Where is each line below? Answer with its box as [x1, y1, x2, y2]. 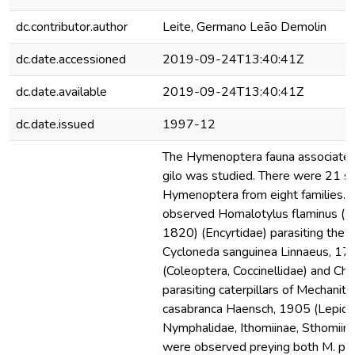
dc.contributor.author [16, 18, 128, 36]
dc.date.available [16, 83, 107, 101]
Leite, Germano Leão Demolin [162, 18, 326, 36]
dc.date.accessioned [16, 51, 126, 68]
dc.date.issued [16, 116, 94, 133]
